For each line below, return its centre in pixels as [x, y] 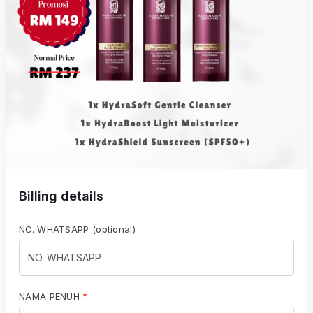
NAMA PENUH [51, 296]
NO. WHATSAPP [56, 229]
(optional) [114, 229]
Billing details [61, 196]
